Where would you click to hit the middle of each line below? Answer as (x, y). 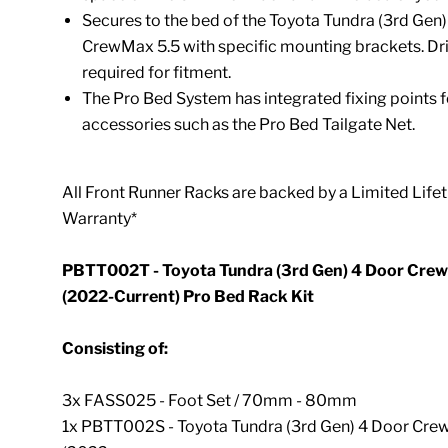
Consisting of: (115, 348)
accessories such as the (169, 124)
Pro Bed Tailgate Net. (337, 124)
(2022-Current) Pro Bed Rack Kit (188, 296)
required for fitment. (158, 72)
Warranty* (100, 218)
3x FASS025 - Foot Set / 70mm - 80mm (210, 400)
